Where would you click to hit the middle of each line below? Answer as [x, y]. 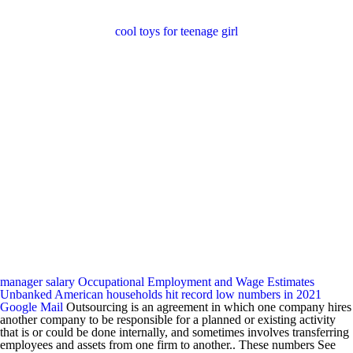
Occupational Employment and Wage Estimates [196, 282]
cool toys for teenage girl [176, 31]
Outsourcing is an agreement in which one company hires [207, 307]
